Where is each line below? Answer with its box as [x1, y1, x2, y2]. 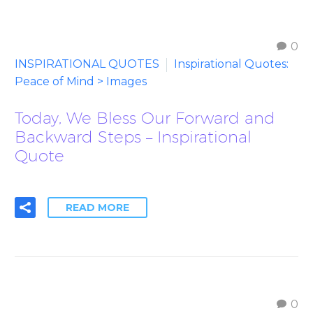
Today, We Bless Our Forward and [15, 108, 275, 127]
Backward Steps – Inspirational [15, 126, 252, 146]
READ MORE [66, 201, 129, 214]
